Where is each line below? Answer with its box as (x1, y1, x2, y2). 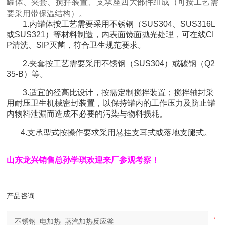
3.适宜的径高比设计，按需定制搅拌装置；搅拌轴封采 (7, 88, 214, 97)
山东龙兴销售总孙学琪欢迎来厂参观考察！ (7, 156, 160, 165)
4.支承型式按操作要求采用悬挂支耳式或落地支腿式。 (7, 128, 212, 137)
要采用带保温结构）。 (7, 9, 87, 18)
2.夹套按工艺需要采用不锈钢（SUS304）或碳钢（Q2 (7, 59, 215, 68)
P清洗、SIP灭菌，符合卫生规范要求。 (7, 41, 146, 50)
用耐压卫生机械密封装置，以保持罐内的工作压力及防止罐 (7, 99, 216, 108)
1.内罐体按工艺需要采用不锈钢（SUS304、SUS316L (7, 20, 216, 29)
